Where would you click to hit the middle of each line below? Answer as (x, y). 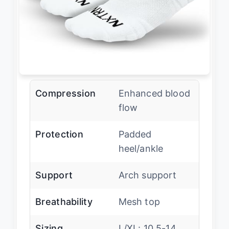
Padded (135, 134)
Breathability (64, 202)
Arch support (147, 175)
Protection (59, 134)
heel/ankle (141, 149)
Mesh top (139, 202)
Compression (66, 94)
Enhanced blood (154, 94)
